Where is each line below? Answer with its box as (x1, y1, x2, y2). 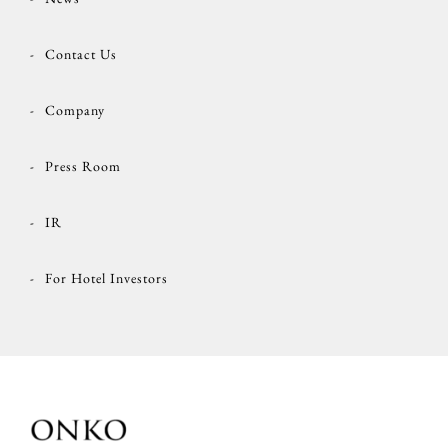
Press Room (44, 157, 121, 176)
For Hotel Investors (44, 269, 168, 288)
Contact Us (44, 45, 117, 64)
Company (44, 101, 105, 120)
